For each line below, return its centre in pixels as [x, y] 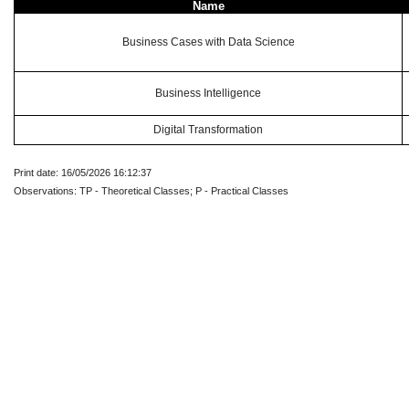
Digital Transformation [208, 130]
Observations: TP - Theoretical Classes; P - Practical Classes [151, 191]
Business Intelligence [208, 93]
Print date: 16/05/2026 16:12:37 [83, 173]
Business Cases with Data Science [208, 42]
